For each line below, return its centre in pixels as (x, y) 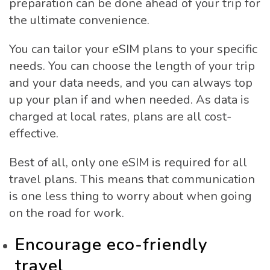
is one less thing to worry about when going (130, 196)
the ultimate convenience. (79, 20)
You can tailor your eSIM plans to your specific (133, 49)
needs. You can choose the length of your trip (132, 66)
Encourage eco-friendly (111, 244)
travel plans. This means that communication (132, 179)
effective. (34, 133)
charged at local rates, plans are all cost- (120, 116)
